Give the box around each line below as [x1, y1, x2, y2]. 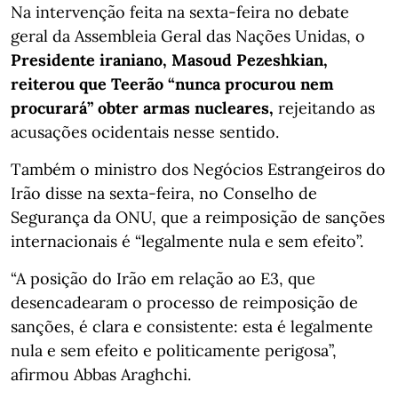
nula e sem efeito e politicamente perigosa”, [11, 339, 337, 361]
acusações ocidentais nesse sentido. [11, 121, 279, 142]
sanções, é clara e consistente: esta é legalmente [11, 315, 373, 337]
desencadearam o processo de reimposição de [11, 291, 358, 313]
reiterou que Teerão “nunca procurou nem [11, 73, 334, 94]
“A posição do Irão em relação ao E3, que [11, 267, 315, 289]
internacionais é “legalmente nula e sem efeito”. [11, 230, 363, 251]
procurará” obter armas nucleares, [11, 97, 274, 118]
